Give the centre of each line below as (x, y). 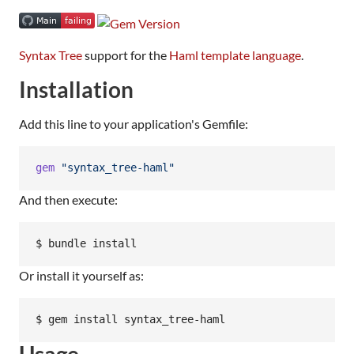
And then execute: (68, 199)
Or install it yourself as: (81, 275)
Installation (76, 89)
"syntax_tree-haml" (118, 168)
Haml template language (235, 55)
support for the (126, 55)
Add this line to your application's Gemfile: (134, 123)
